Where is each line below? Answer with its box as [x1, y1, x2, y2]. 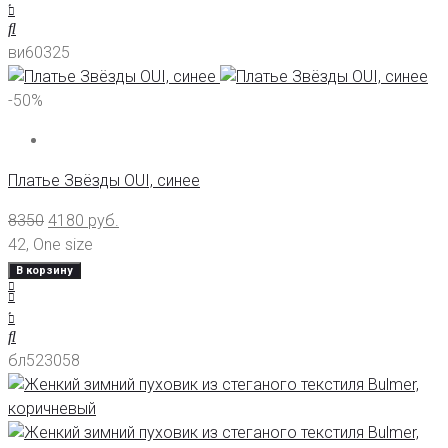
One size [33, 235, 93, 255]
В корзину [16, 264, 73, 278]
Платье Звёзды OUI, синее [8, 171, 200, 191]
